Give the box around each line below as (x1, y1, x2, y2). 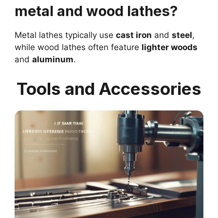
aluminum (32, 54, 73, 65)
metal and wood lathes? (15, 2, 178, 20)
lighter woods (142, 42, 198, 53)
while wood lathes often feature (15, 42, 142, 53)
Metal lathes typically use (15, 30, 116, 40)
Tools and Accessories (17, 78, 201, 99)
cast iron (116, 30, 152, 40)
